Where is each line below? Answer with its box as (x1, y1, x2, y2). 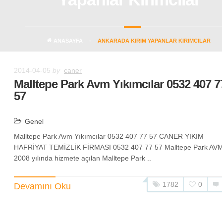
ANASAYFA (52, 37, 83, 44)
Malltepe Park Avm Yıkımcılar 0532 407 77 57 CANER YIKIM (14, 132, 204, 140)
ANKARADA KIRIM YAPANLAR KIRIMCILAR (98, 37, 211, 44)
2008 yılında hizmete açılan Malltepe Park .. (14, 154, 151, 162)
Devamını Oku (14, 181, 71, 191)
